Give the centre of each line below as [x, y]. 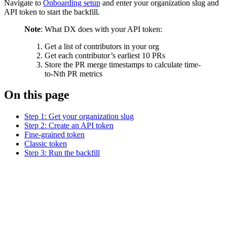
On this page [37, 95]
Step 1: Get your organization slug [79, 117]
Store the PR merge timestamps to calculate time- [123, 64]
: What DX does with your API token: [101, 29]
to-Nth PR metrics [73, 73]
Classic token [46, 144]
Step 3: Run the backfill [62, 153]
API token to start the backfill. [52, 12]
